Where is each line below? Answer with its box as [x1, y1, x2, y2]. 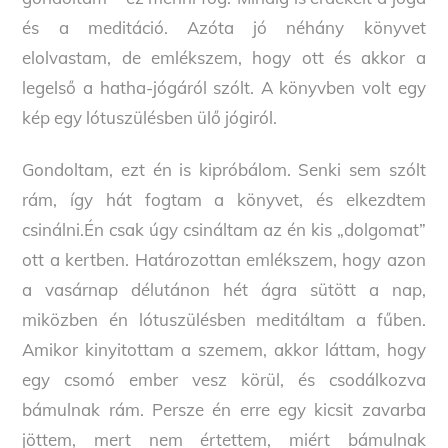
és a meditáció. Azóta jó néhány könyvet [22, 17, 426, 39]
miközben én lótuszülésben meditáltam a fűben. [22, 309, 426, 331]
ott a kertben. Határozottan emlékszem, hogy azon [22, 249, 426, 271]
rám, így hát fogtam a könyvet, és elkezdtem [22, 189, 426, 211]
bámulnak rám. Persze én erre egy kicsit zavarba [22, 399, 426, 421]
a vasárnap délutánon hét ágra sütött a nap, [22, 279, 426, 301]
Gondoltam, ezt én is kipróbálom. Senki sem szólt [22, 159, 426, 181]
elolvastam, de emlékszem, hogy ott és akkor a [22, 47, 426, 69]
